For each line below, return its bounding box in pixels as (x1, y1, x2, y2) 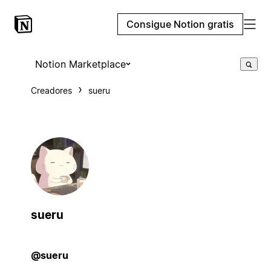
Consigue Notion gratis (126, 18, 234, 30)
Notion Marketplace (34, 58, 126, 70)
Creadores (30, 85, 72, 96)
